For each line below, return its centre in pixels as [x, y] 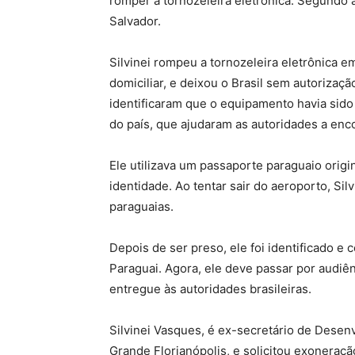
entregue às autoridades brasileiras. [210, 289]
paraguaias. [141, 207]
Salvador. [135, 21]
